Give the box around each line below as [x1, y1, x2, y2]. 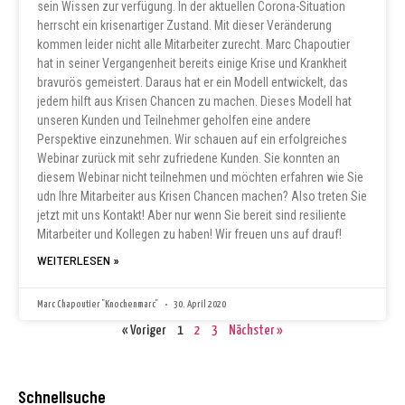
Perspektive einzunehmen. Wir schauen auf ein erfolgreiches [37, 131, 347, 146]
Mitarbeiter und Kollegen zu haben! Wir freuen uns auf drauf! [37, 226, 342, 241]
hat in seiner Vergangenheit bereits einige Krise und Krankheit [37, 55, 347, 71]
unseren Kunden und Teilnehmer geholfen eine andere [37, 112, 311, 127]
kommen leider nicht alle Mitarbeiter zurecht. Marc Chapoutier [37, 36, 350, 52]
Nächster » [229, 323, 283, 337]
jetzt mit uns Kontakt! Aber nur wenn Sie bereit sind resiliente [37, 207, 346, 222]
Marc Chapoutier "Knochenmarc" [37, 298, 160, 309]
